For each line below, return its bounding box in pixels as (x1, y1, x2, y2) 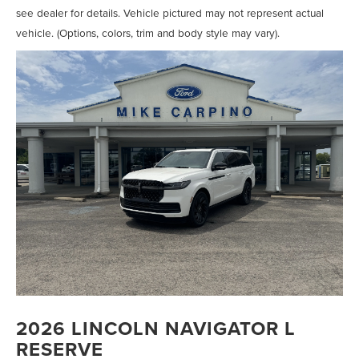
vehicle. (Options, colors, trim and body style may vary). (16, 25, 280, 41)
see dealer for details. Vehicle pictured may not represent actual (16, 5, 324, 21)
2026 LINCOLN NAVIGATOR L (16, 314, 296, 343)
